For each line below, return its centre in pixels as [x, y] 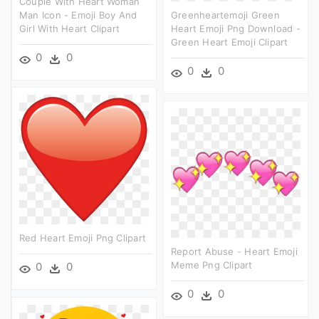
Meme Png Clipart [212, 265]
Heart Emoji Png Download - [236, 28]
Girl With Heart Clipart [70, 28]
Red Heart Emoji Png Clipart [83, 237]
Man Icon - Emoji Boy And [78, 15]
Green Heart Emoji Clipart [230, 42]
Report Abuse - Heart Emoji [234, 251]
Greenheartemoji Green [225, 15]
